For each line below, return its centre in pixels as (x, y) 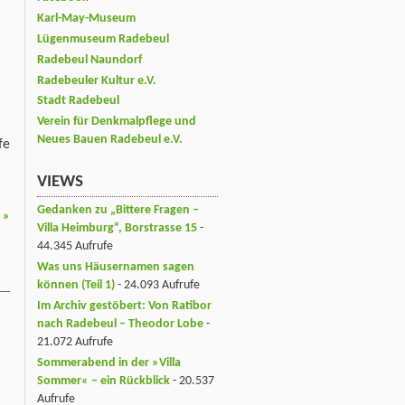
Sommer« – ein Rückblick (104, 381)
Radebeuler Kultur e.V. (97, 80)
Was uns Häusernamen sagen (116, 267)
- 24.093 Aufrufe (157, 285)
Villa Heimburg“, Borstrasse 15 (117, 228)
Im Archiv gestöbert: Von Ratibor (124, 306)
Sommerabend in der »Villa (109, 363)
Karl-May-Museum (86, 18)
